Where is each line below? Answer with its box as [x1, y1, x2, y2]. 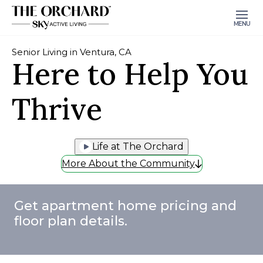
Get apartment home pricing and [14, 198, 237, 214]
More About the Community [61, 158, 195, 169]
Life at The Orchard [123, 141, 184, 152]
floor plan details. [14, 213, 127, 229]
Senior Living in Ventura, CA [12, 46, 131, 58]
